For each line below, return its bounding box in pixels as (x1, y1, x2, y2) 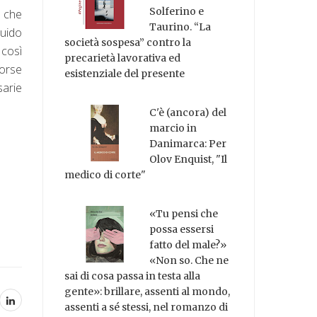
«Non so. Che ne (149, 253, 229, 267)
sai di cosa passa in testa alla (64, 269, 201, 282)
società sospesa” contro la (64, 36, 192, 50)
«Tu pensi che (149, 207, 219, 220)
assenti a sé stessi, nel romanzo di (64, 300, 229, 313)
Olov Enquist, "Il (149, 153, 228, 166)
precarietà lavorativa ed (64, 52, 181, 65)
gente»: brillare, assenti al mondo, (64, 284, 231, 298)
